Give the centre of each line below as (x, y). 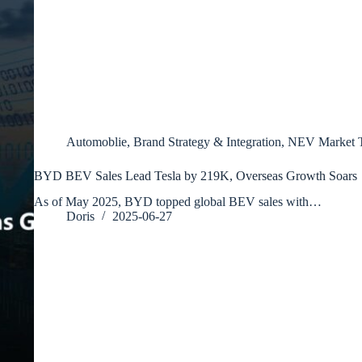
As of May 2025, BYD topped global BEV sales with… (177, 202)
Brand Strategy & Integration (207, 141)
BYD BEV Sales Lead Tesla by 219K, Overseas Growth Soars (195, 175)
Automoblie (96, 141)
